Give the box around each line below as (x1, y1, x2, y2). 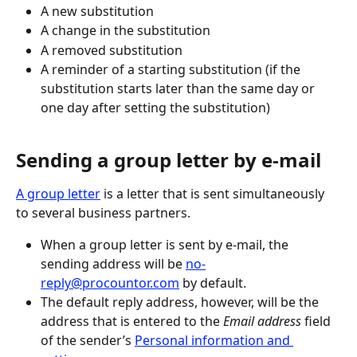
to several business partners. (16, 203, 190, 222)
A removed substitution (41, 41, 182, 59)
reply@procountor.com (41, 273, 179, 292)
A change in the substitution (41, 22, 210, 40)
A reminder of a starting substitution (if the (41, 61, 304, 79)
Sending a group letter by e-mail (16, 146, 321, 173)
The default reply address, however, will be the (41, 292, 322, 311)
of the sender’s (41, 331, 135, 349)
